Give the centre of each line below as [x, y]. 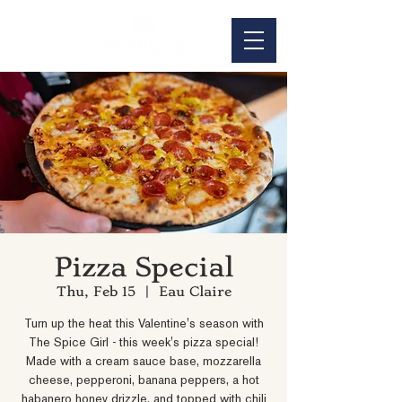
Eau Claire [195, 292]
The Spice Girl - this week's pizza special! [144, 344]
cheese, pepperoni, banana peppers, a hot [144, 381]
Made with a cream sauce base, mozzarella [144, 363]
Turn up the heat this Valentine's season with [144, 325]
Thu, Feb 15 [96, 292]
